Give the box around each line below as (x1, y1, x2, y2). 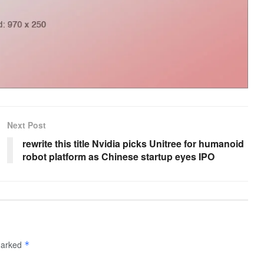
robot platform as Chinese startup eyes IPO (22, 149, 214, 163)
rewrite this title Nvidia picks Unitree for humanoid (22, 136, 244, 150)
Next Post (7, 118, 46, 131)
